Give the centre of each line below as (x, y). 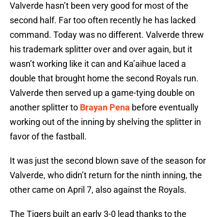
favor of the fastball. (48, 137)
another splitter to (45, 108)
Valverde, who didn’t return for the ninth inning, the (106, 175)
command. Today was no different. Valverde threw (107, 35)
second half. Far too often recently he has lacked (103, 20)
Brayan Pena (105, 108)
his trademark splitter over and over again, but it (101, 49)
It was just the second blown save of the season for (108, 161)
